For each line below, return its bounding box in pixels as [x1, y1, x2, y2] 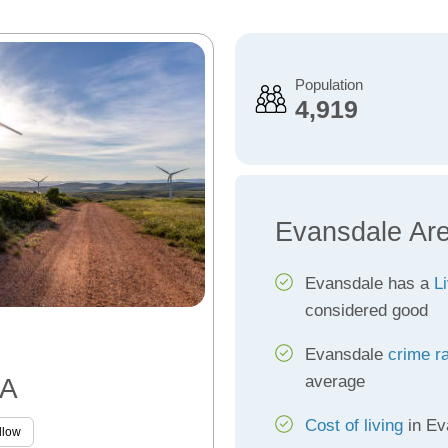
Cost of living [304, 416, 403, 435]
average [304, 372, 365, 391]
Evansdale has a [304, 274, 434, 293]
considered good [304, 301, 428, 320]
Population [294, 76, 363, 93]
